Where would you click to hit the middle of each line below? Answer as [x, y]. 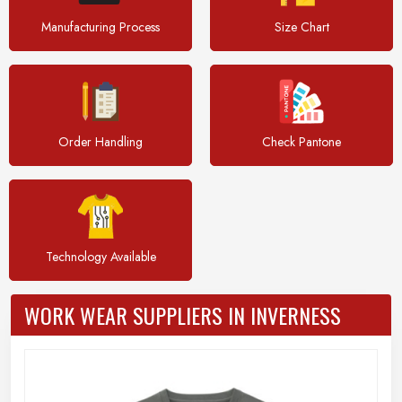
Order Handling [100, 142]
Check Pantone [301, 142]
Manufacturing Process [100, 27]
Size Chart [301, 27]
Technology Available [100, 257]
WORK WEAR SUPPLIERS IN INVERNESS [183, 315]
